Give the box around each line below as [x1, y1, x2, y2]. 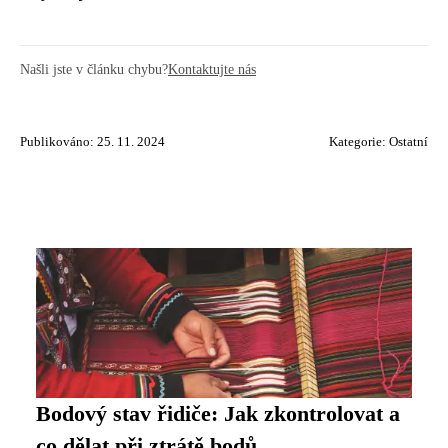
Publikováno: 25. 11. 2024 [20, 135, 165, 149]
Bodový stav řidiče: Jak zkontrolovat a [36, 402, 400, 426]
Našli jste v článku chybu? [20, 61, 168, 77]
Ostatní [389, 135, 428, 149]
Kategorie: [329, 135, 389, 149]
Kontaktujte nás [168, 61, 256, 77]
